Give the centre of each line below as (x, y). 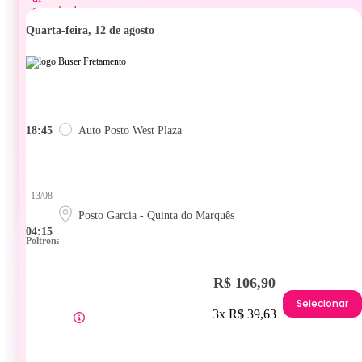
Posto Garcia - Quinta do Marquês (156, 216)
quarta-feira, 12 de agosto (95, 31)
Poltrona (44, 241)
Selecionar (322, 303)
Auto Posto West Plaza (130, 131)
